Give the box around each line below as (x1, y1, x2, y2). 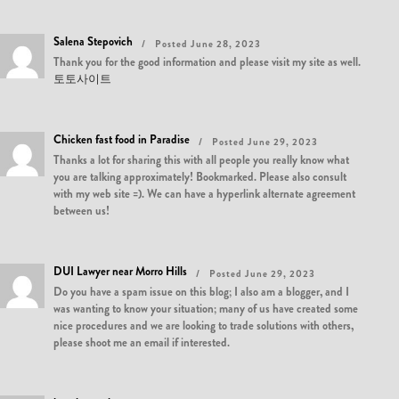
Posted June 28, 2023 (155, 37, 261, 51)
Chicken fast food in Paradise (53, 131, 190, 148)
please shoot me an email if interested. (53, 334, 230, 351)
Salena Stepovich (53, 33, 133, 50)
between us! (53, 202, 110, 219)
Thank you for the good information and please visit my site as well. (53, 53, 361, 70)
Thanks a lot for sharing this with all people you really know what (53, 151, 349, 168)
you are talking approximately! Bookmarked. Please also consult (53, 168, 346, 185)
